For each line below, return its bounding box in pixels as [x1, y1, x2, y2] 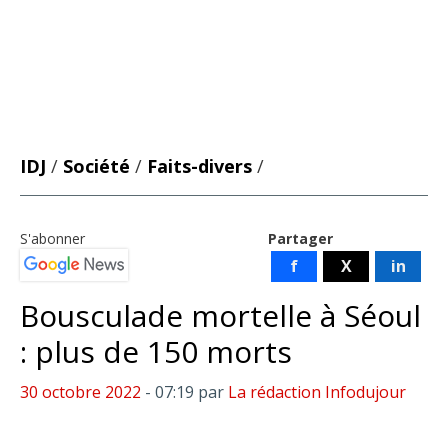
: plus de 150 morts [20, 331, 292, 372]
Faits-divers [147, 154, 252, 178]
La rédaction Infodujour [228, 381, 406, 403]
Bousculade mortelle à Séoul [20, 295, 421, 336]
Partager [268, 229, 333, 248]
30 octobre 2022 [20, 381, 141, 403]
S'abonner [20, 229, 85, 248]
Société [63, 154, 130, 178]
